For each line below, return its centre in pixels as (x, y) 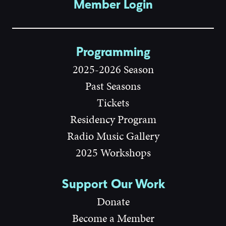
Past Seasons (113, 86)
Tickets (113, 103)
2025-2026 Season (113, 70)
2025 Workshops (113, 153)
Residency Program (113, 120)
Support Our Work (113, 184)
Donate (113, 202)
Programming (113, 52)
